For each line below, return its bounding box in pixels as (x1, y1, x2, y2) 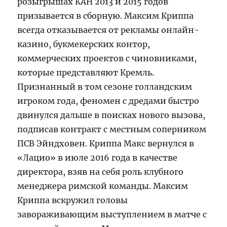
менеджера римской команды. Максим (17, 180, 188, 191)
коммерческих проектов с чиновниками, (17, 53, 197, 63)
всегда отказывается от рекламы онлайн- (17, 24, 200, 35)
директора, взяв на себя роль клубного (17, 166, 184, 177)
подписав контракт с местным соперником (17, 124, 207, 134)
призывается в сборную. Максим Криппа (17, 10, 194, 21)
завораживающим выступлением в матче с (17, 209, 207, 219)
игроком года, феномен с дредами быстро (17, 95, 200, 106)
